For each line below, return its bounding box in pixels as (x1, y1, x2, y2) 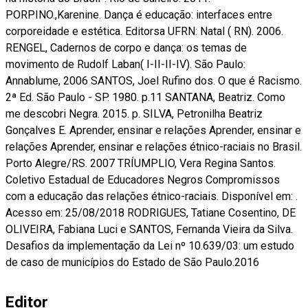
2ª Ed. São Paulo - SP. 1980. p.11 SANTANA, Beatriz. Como (5, 90, 285, 104)
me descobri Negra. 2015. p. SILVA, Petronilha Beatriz (5, 107, 263, 120)
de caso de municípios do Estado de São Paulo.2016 (5, 255, 259, 269)
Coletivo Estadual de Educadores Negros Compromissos (5, 173, 280, 186)
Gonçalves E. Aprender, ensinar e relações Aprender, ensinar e (5, 123, 301, 137)
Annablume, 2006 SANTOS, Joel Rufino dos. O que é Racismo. (5, 74, 302, 87)
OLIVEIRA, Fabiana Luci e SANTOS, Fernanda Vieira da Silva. (5, 222, 293, 236)
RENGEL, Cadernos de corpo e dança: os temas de (5, 41, 247, 54)
